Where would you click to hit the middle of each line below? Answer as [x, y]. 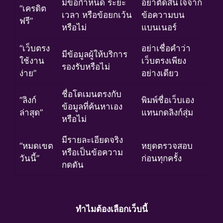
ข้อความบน [163, 15]
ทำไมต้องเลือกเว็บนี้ [111, 209]
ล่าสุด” [31, 112]
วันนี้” [29, 158]
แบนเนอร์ [159, 27]
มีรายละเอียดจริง [92, 140]
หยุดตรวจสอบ [167, 146]
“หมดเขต [36, 146]
